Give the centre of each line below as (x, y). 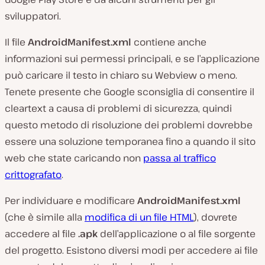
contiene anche (169, 42)
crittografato (33, 174)
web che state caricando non (74, 158)
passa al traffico (180, 158)
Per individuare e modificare (71, 200)
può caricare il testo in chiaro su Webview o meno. (121, 75)
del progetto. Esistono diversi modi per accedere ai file (131, 250)
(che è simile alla (45, 217)
